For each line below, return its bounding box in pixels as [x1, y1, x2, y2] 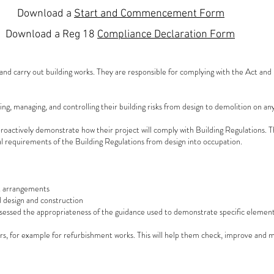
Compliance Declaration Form [97, 28, 235, 41]
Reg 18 [62, 28, 97, 41]
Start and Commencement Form [74, 7, 224, 20]
